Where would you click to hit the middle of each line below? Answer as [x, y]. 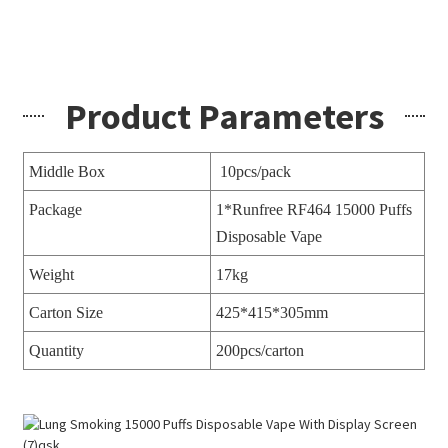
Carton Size [65, 312]
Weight [51, 274]
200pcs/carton [259, 350]
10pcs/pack [253, 171]
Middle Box [66, 171]
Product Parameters [224, 116]
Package [55, 209]
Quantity [56, 350]
